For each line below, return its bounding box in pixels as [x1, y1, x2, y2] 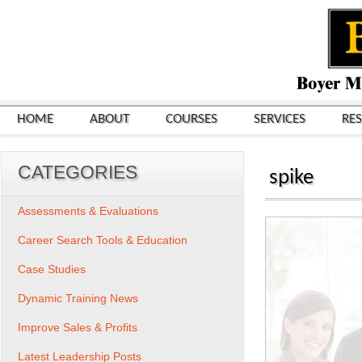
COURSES [166, 112, 217, 126]
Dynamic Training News [18, 292, 138, 305]
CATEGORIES [18, 162, 137, 183]
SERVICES [254, 112, 305, 126]
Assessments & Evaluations [18, 204, 158, 217]
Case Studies [18, 263, 86, 276]
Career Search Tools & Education [18, 234, 187, 246]
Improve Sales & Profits [18, 321, 137, 334]
